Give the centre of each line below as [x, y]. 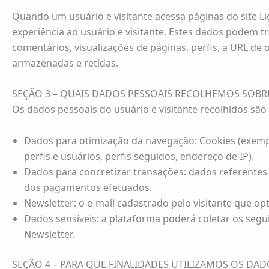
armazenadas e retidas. [65, 63]
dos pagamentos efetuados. [88, 187]
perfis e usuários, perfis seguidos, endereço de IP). [139, 156]
